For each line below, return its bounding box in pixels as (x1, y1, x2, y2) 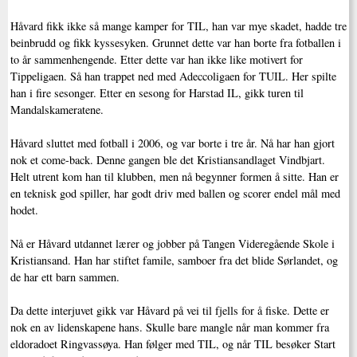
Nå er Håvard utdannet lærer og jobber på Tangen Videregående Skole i (10, 236, 335, 252)
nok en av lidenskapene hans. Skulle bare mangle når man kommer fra (10, 320, 329, 335)
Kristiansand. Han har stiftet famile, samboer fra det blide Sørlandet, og (10, 253, 338, 269)
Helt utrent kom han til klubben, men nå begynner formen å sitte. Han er (10, 169, 339, 185)
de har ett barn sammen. (10, 269, 120, 285)
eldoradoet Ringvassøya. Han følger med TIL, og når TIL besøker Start (10, 336, 335, 352)
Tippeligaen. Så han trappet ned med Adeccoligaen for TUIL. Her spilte (10, 69, 336, 84)
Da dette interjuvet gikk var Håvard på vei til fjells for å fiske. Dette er (10, 303, 329, 319)
